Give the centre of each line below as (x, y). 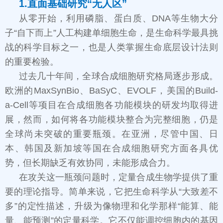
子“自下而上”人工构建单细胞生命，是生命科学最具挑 (111, 33)
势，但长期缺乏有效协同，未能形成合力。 (90, 163)
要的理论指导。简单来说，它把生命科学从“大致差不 (111, 192)
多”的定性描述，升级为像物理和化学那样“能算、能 (111, 206)
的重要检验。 (32, 62)
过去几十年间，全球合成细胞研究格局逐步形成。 (118, 76)
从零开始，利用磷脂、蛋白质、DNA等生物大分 (118, 19)
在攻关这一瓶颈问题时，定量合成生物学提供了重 (118, 177)
